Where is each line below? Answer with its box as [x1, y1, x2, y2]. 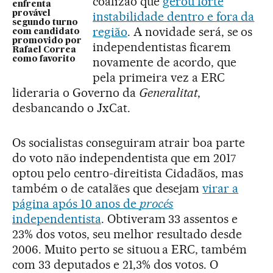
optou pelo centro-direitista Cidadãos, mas [12, 166, 244, 180]
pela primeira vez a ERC [93, 70, 225, 85]
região [93, 24, 127, 39]
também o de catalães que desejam [12, 181, 203, 196]
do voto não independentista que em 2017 [12, 151, 236, 165]
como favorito [12, 54, 76, 63]
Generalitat [138, 85, 198, 100]
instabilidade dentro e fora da [93, 9, 255, 24]
